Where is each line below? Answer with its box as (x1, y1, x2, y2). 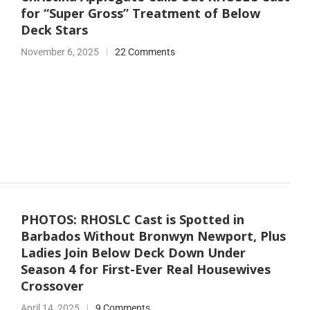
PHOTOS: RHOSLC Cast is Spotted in (20, 210, 244, 228)
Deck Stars (20, 21, 88, 39)
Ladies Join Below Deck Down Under (20, 244, 246, 261)
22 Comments (114, 46, 175, 58)
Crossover (20, 277, 84, 294)
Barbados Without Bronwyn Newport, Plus (20, 227, 286, 244)
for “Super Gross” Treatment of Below (20, 5, 260, 22)
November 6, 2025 (20, 46, 99, 58)
